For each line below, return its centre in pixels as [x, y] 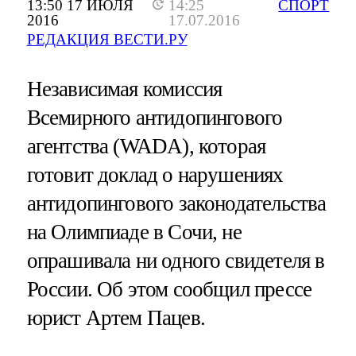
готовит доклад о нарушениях [155, 175]
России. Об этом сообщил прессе [169, 290]
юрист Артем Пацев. [116, 318]
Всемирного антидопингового [155, 118]
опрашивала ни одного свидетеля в [176, 261]
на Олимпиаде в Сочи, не [134, 232]
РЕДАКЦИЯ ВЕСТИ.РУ [107, 39]
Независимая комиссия [124, 89]
